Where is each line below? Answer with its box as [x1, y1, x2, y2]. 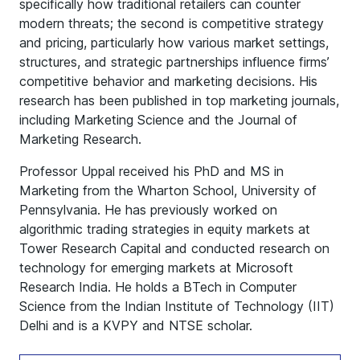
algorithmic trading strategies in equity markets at [19, 221, 310, 237]
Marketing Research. [19, 131, 141, 147]
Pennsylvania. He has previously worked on [19, 202, 277, 218]
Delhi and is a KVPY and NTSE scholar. [19, 317, 252, 333]
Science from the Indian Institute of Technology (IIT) [19, 298, 334, 314]
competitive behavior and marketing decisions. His [19, 73, 317, 89]
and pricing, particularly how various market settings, [19, 35, 329, 51]
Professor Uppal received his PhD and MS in [19, 163, 284, 179]
